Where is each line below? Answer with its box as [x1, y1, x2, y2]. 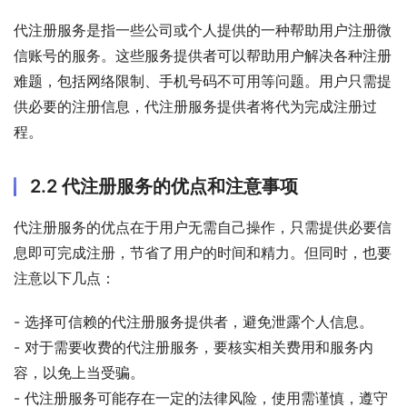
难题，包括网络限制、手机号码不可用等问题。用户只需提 [14, 71, 392, 90]
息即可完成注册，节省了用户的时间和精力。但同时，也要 [14, 243, 392, 262]
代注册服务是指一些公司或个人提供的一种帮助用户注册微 [14, 20, 392, 39]
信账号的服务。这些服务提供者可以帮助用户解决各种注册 [14, 45, 392, 65]
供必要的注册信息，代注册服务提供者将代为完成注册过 [14, 96, 377, 115]
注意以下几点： [14, 268, 115, 287]
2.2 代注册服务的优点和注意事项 [30, 174, 298, 197]
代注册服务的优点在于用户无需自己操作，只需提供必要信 [14, 217, 392, 236]
